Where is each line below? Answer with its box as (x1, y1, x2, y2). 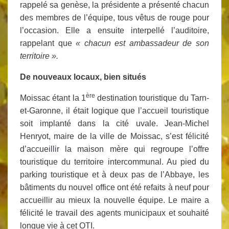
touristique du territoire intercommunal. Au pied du (20, 157, 209, 167)
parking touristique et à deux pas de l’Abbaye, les (20, 170, 209, 179)
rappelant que (20, 39, 76, 48)
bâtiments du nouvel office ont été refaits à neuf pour (20, 183, 209, 192)
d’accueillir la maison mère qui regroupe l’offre (20, 145, 209, 154)
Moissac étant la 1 (20, 94, 86, 103)
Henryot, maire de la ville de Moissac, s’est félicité (20, 132, 209, 141)
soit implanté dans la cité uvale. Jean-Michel (20, 119, 209, 128)
